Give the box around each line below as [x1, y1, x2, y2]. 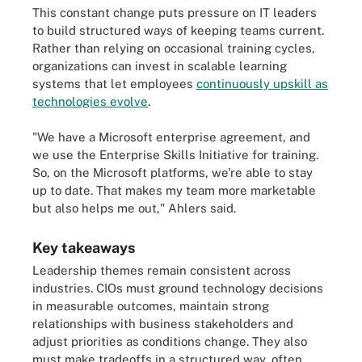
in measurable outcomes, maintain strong [32, 299, 269, 313]
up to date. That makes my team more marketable [32, 183, 316, 197]
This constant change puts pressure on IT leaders [32, 5, 317, 19]
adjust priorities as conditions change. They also [32, 335, 307, 348]
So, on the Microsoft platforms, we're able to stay [32, 166, 313, 179]
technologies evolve [32, 94, 148, 108]
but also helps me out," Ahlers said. [32, 201, 236, 215]
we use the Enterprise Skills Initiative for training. [32, 148, 318, 162]
